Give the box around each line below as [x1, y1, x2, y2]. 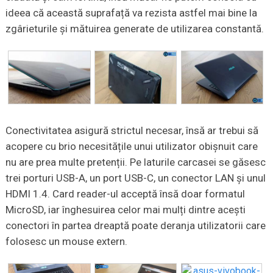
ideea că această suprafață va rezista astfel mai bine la [5, 6, 257, 19]
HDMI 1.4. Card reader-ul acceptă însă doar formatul [5, 188, 245, 200]
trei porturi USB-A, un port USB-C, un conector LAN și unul [5, 172, 266, 185]
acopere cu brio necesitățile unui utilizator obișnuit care [5, 140, 258, 153]
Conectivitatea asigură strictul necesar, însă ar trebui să [5, 124, 258, 137]
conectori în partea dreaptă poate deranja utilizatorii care [5, 219, 266, 232]
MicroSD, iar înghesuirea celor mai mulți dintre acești [5, 204, 246, 216]
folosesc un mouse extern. [5, 235, 127, 248]
